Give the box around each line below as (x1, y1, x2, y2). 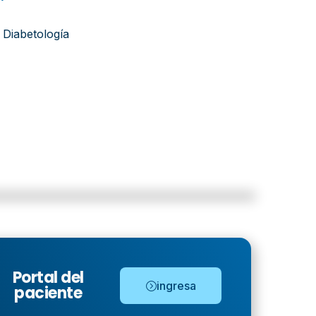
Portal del (12, 267, 84, 288)
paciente (14, 282, 83, 304)
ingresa (157, 279, 196, 293)
